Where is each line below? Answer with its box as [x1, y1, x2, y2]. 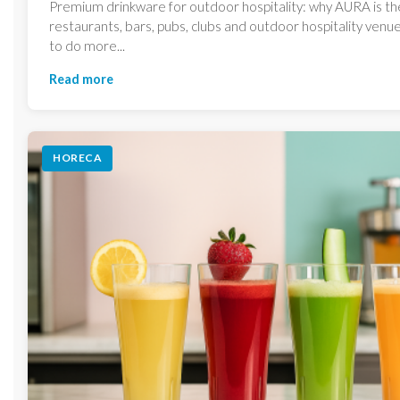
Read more [49, 71, 113, 87]
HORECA [53, 151, 102, 165]
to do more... [49, 37, 125, 54]
